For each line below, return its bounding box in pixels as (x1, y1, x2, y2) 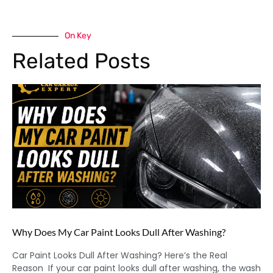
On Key (65, 30, 91, 41)
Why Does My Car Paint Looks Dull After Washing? (12, 225, 225, 238)
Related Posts (12, 48, 151, 74)
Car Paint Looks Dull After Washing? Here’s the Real (12, 249, 227, 261)
